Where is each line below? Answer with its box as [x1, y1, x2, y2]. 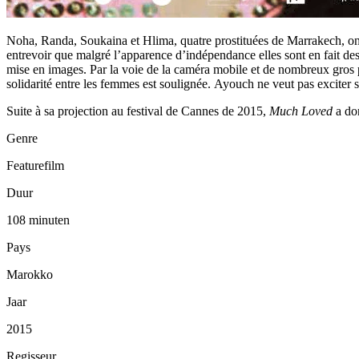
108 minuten [6, 212, 70, 227]
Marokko [6, 267, 53, 281]
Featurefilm [6, 158, 64, 172]
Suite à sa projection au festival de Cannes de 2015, [6, 103, 269, 118]
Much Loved [269, 103, 333, 118]
